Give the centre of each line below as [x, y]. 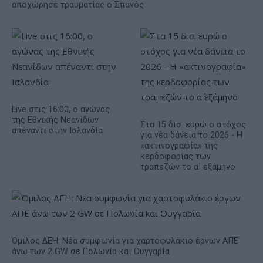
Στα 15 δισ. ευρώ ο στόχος [193, 124]
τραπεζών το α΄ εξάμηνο [188, 167]
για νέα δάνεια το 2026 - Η [191, 135]
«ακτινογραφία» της [179, 146]
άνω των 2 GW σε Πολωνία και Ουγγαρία [91, 251]
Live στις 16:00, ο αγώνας [61, 109]
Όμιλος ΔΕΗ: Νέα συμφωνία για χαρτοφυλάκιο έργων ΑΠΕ [125, 241]
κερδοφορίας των [176, 156]
